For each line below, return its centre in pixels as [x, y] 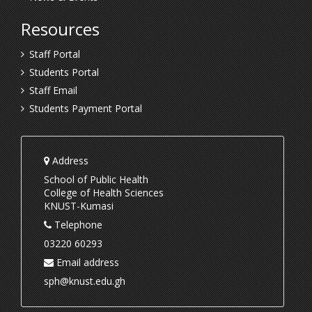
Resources [60, 29]
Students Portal [64, 72]
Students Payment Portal [86, 109]
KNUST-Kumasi [79, 206]
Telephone [77, 225]
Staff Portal [55, 54]
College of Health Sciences [104, 193]
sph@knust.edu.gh [85, 281]
